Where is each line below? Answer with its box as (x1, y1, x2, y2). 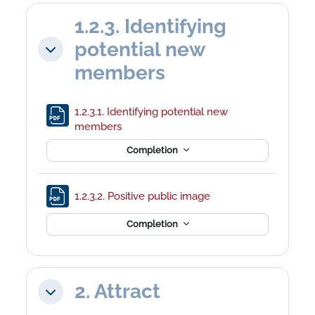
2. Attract (75, 280, 161, 304)
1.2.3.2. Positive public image (75, 190, 214, 202)
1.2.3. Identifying (75, 14, 227, 38)
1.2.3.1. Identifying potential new (75, 105, 229, 117)
